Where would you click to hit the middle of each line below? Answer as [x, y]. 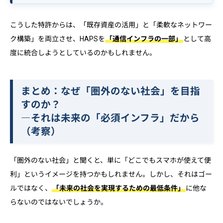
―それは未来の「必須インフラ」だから [110, 118]
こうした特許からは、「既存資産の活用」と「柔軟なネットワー [111, 25]
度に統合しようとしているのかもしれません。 [83, 53]
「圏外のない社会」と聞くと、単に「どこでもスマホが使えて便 [111, 160]
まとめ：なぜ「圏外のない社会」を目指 [110, 91]
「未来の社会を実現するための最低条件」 [119, 188]
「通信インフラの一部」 [144, 39]
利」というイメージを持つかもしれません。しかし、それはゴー [111, 174]
